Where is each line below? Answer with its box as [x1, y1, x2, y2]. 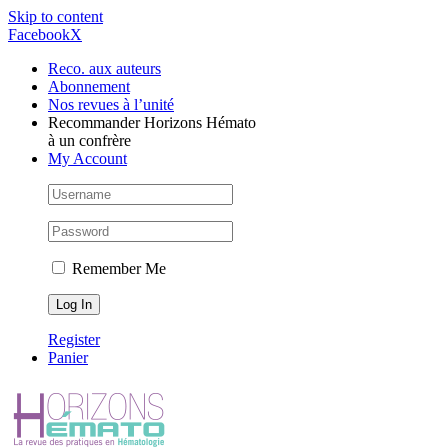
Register [48, 331, 100, 348]
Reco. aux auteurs [48, 60, 161, 77]
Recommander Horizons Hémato [48, 114, 256, 131]
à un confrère [48, 132, 131, 149]
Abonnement [48, 78, 130, 95]
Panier [48, 349, 88, 366]
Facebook [8, 26, 70, 43]
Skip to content [8, 8, 103, 25]
